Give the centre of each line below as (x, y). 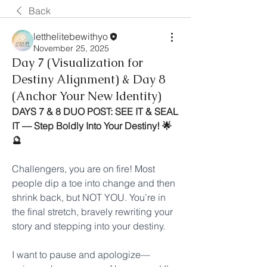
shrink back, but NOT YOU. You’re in (89, 198)
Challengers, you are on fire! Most (83, 169)
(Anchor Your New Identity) (87, 96)
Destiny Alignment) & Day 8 (89, 80)
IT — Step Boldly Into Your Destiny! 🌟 (92, 126)
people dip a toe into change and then (94, 183)
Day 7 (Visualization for (77, 63)
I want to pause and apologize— (81, 255)
